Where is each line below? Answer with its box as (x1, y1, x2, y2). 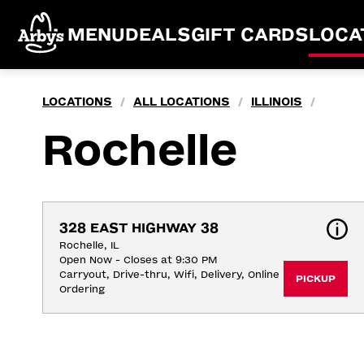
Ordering (59, 284, 105, 295)
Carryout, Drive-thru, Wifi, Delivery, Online (59, 269, 279, 280)
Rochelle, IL (59, 240, 119, 251)
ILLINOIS (251, 95, 302, 109)
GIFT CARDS (191, 24, 309, 45)
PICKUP (295, 273, 336, 284)
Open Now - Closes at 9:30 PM (59, 254, 217, 266)
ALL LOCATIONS (133, 95, 230, 109)
